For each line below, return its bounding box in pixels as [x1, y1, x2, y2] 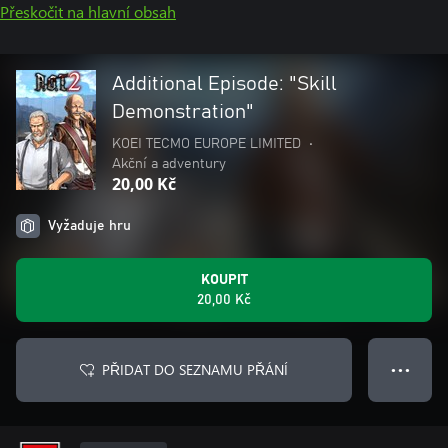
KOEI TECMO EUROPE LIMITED [112, 137, 301, 151]
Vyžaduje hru [48, 219, 131, 233]
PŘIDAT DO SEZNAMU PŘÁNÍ [102, 360, 288, 379]
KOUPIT [200, 273, 248, 287]
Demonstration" [112, 102, 254, 122]
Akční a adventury [112, 157, 226, 171]
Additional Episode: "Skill [112, 74, 337, 94]
